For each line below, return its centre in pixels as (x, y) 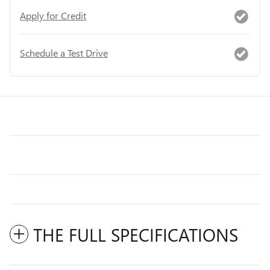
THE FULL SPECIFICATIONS (136, 235)
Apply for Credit (53, 15)
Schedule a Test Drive (64, 52)
